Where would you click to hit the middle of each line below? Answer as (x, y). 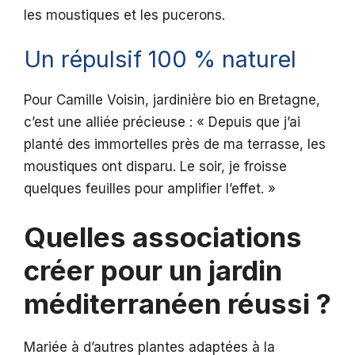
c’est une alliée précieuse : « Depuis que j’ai (162, 122)
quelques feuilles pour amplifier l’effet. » (150, 189)
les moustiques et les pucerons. (124, 15)
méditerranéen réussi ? (177, 303)
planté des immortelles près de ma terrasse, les (175, 145)
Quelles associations (163, 237)
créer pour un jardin (153, 270)
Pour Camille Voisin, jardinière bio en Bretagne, (172, 100)
